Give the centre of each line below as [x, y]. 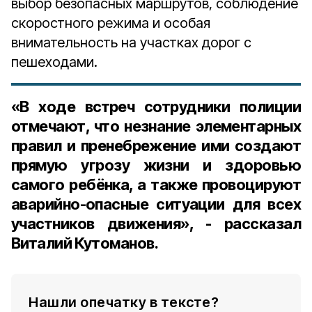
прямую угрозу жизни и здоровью [156, 165]
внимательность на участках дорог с [131, 42]
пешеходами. [54, 62]
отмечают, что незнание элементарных [156, 126]
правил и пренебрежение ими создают [156, 146]
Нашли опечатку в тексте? [124, 302]
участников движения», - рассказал [156, 224]
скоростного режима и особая [111, 23]
